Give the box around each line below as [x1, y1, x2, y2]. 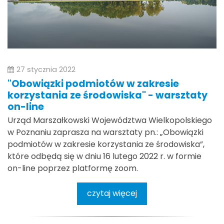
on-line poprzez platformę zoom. [7, 162, 142, 174]
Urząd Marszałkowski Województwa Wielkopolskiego [7, 114, 212, 126]
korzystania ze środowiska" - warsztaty [7, 88, 207, 102]
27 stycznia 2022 [16, 64, 75, 74]
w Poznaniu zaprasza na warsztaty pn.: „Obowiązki [7, 126, 203, 138]
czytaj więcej [87, 187, 137, 199]
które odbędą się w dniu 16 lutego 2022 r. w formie [7, 150, 201, 162]
